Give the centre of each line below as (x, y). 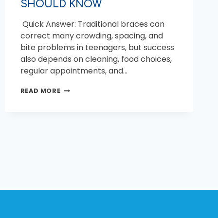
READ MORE (40, 91)
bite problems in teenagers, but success (97, 47)
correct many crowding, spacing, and (91, 36)
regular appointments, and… (74, 71)
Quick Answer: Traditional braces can (92, 24)
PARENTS (76, 135)
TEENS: (72, 116)
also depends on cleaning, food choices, (96, 59)
